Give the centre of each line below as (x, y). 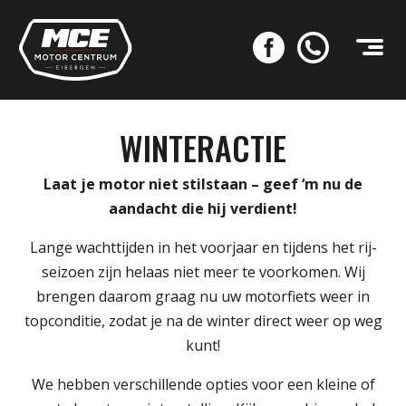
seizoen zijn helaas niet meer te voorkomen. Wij (203, 272)
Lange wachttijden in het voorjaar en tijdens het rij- (203, 247)
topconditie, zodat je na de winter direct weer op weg (203, 321)
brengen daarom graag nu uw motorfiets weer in (203, 296)
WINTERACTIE (203, 147)
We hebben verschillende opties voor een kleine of (203, 384)
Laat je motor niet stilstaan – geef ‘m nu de (203, 184)
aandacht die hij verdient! (203, 208)
